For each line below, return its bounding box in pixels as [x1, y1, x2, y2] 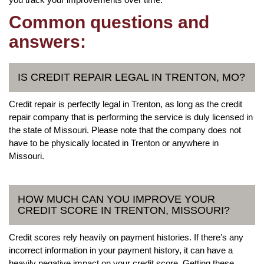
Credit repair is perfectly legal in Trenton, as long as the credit [9, 98, 242, 109]
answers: [9, 31, 86, 51]
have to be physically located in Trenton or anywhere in [9, 137, 219, 148]
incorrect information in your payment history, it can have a [9, 245, 233, 255]
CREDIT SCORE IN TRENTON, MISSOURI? [18, 204, 230, 216]
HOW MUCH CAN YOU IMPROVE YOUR [18, 193, 215, 205]
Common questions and [9, 12, 209, 32]
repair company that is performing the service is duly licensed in [9, 111, 253, 122]
